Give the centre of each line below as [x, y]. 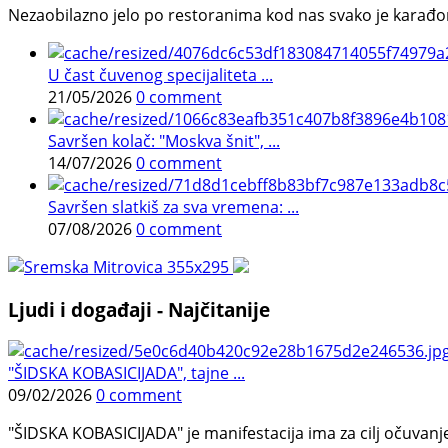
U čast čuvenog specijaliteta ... [160, 75]
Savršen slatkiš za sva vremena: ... [173, 207]
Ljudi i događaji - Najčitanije [139, 309]
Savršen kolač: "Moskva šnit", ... [164, 141]
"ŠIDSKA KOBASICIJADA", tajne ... [126, 373]
